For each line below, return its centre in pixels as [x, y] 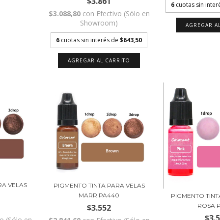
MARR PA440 [99, 195]
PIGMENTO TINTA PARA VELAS [99, 186]
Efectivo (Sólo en [123, 14]
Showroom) [99, 23]
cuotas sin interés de [91, 40]
